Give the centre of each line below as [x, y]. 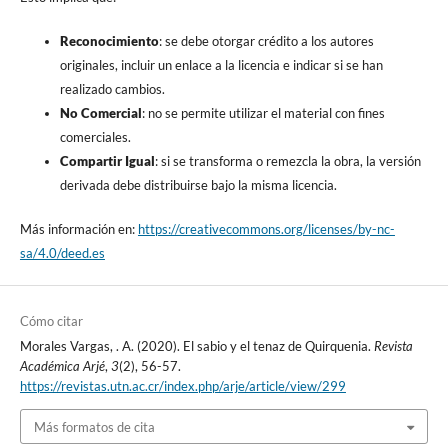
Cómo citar [51, 321]
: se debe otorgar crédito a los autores [266, 41]
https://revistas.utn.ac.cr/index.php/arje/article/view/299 [182, 386]
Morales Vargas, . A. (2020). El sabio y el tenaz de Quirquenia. [196, 346]
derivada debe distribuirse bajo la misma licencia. [198, 185]
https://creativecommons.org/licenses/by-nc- [266, 229]
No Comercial [100, 113]
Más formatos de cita [94, 426]
